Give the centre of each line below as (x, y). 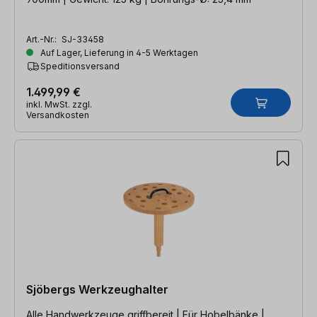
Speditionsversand (80, 66)
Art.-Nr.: (42, 39)
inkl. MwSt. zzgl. (59, 104)
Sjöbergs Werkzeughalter (97, 289)
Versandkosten (58, 115)
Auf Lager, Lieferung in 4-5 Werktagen (118, 52)
